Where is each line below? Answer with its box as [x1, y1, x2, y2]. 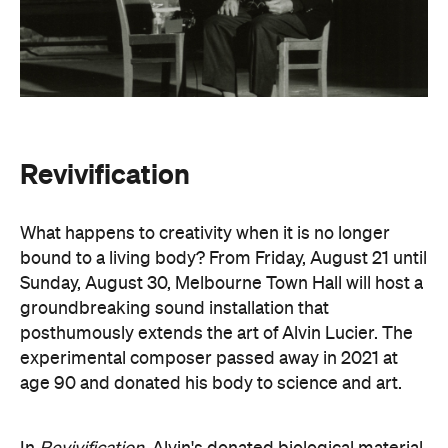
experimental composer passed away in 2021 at [20, 349, 398, 368]
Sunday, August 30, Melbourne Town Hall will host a [20, 274, 423, 293]
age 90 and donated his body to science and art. [20, 374, 402, 393]
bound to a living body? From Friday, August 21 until [20, 249, 427, 268]
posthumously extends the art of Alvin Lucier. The [20, 324, 413, 343]
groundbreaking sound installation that [20, 299, 329, 318]
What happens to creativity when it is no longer [20, 224, 390, 243]
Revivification [20, 157, 190, 190]
